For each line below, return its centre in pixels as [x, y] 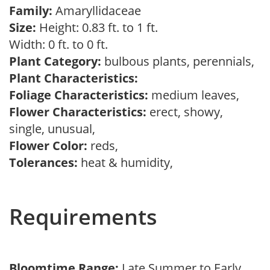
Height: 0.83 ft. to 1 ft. [97, 27]
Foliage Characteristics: [79, 95]
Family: [31, 11]
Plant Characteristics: [74, 78]
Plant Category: [55, 61]
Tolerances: [43, 162]
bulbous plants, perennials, [181, 61]
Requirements [83, 217]
